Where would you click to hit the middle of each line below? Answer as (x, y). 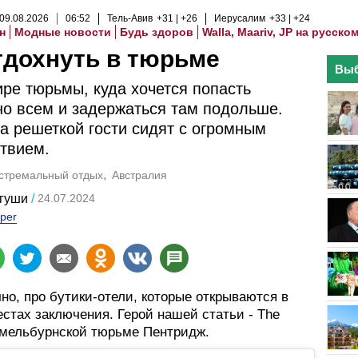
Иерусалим (240, 18)
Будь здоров (157, 32)
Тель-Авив (130, 18)
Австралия (139, 175)
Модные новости (63, 32)
